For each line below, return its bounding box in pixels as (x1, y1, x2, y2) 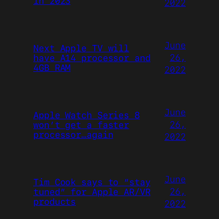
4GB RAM (33, 62, 71, 73)
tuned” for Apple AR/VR (33, 186, 151, 197)
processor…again (33, 129, 113, 140)
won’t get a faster (33, 119, 130, 130)
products (33, 196, 76, 207)
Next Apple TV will (33, 42, 130, 53)
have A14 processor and (33, 52, 151, 63)
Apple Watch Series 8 (33, 109, 140, 120)
